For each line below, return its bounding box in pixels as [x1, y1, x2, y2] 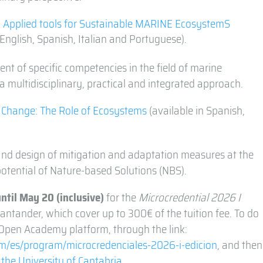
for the [104, 188, 139, 207]
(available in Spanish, [147, 102, 245, 120]
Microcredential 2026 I [139, 188, 241, 207]
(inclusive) [56, 188, 104, 207]
